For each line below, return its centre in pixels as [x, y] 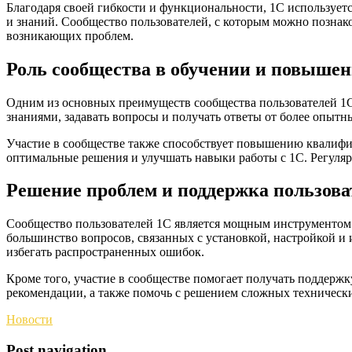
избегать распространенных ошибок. [105, 252]
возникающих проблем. [70, 35]
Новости [29, 320]
